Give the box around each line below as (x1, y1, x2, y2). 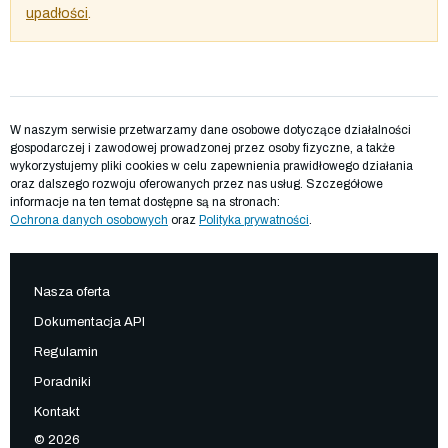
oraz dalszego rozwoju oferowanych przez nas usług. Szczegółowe (10, 176, 383, 191)
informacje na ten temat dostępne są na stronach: (10, 194, 280, 209)
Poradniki (34, 374, 91, 389)
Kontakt (34, 404, 80, 419)
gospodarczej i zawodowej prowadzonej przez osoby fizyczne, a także (10, 140, 395, 155)
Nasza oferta (34, 284, 110, 299)
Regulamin (34, 344, 98, 359)
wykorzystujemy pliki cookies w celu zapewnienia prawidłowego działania (10, 158, 413, 173)
